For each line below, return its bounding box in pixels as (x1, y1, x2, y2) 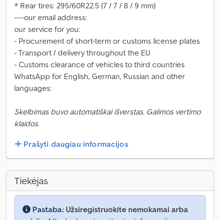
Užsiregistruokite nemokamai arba (66, 204, 188, 215)
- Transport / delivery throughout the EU (14, 48, 150, 57)
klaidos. (14, 118, 39, 128)
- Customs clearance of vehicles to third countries (14, 59, 185, 69)
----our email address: (14, 12, 87, 22)
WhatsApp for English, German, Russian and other (14, 71, 185, 81)
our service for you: (14, 24, 80, 34)
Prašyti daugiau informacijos (24, 139, 128, 149)
